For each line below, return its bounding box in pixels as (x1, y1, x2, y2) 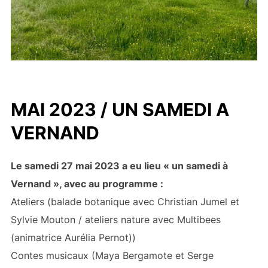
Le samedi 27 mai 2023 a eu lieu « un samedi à (10, 160, 228, 172)
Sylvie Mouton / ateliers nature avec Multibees (10, 214, 221, 226)
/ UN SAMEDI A (96, 99, 229, 121)
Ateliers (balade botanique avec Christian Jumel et (10, 196, 239, 208)
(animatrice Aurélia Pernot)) (10, 232, 136, 244)
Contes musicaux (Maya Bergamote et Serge (10, 249, 214, 262)
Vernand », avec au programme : (10, 178, 163, 190)
